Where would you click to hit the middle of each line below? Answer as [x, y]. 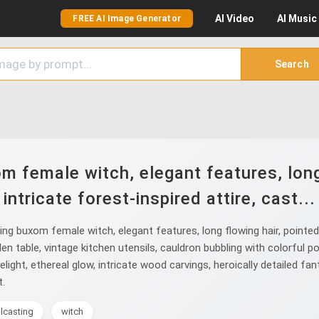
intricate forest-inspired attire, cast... [159, 199]
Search [292, 64]
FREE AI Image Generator [127, 19]
